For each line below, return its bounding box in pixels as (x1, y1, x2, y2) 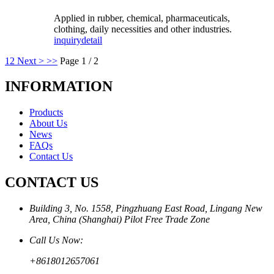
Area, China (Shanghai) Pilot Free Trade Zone (29, 214, 210, 225)
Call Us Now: (29, 235, 83, 246)
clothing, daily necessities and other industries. (54, 23, 232, 34)
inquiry (54, 34, 81, 45)
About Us (29, 118, 67, 129)
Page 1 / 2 (60, 55, 98, 66)
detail (81, 34, 102, 45)
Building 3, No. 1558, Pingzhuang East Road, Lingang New (29, 203, 262, 214)
